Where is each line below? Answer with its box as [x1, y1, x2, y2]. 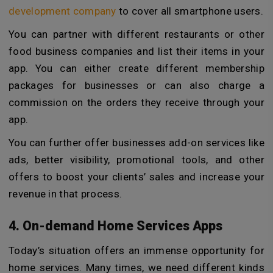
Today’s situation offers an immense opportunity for [9, 244, 264, 257]
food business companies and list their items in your [9, 45, 264, 58]
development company [9, 5, 116, 18]
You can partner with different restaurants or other [9, 28, 264, 41]
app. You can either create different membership [9, 62, 264, 75]
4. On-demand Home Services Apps [9, 218, 222, 233]
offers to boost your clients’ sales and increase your [9, 171, 264, 183]
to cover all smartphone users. [116, 5, 264, 18]
